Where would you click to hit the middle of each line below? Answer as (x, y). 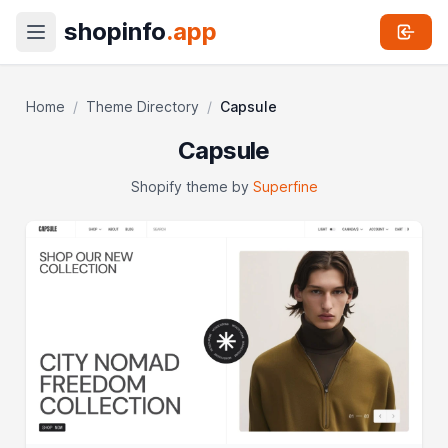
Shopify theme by (191, 186)
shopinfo (115, 31)
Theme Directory (143, 106)
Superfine (285, 186)
